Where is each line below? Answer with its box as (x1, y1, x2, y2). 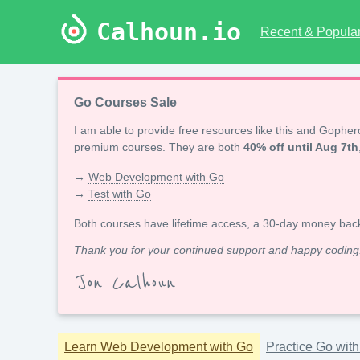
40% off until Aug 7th (243, 141, 358, 153)
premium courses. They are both (74, 141, 243, 153)
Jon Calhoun (77, 271, 175, 296)
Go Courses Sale (74, 96, 177, 109)
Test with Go (88, 187, 151, 200)
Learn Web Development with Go (64, 340, 253, 354)
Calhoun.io (96, 18, 241, 46)
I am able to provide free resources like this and (74, 124, 319, 137)
